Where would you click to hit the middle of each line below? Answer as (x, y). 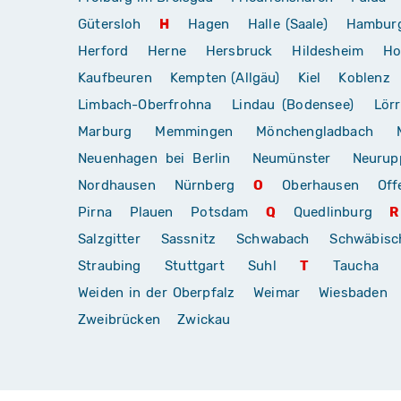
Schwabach (276, 239)
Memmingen (194, 131)
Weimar (277, 292)
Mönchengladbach (315, 131)
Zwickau (204, 319)
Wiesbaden (353, 292)
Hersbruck (239, 51)
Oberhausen (320, 185)
